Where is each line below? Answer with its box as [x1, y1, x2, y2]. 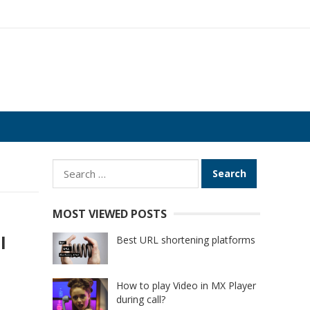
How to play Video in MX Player [116, 279, 256, 293]
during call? [116, 293, 165, 307]
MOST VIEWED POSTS [53, 206, 167, 221]
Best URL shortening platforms [116, 233, 255, 246]
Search [52, 160, 87, 175]
